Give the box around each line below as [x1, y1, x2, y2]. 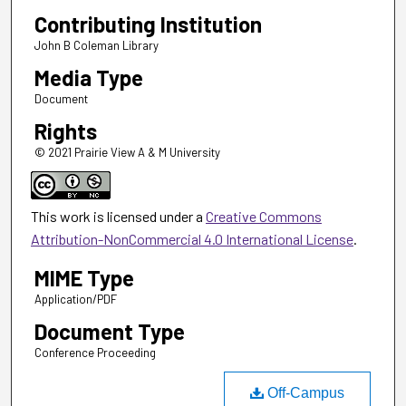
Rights [34, 117, 97, 144]
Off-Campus [264, 384, 345, 401]
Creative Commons [205, 207, 322, 225]
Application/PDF [34, 291, 117, 306]
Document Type [34, 317, 185, 344]
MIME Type [34, 264, 134, 291]
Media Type [34, 63, 143, 91]
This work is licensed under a [30, 207, 206, 225]
